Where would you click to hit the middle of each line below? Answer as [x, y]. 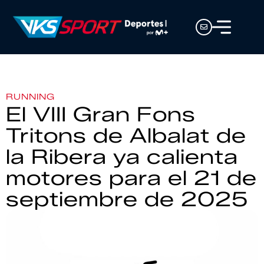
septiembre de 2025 [127, 199]
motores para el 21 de [131, 178]
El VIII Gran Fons [101, 114]
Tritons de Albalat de [126, 136]
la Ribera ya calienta [122, 157]
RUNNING [30, 97]
